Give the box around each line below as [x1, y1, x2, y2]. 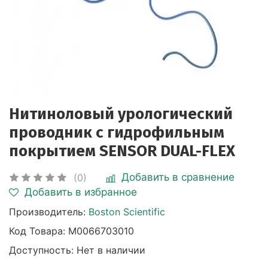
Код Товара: [9, 225, 68, 237]
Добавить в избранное [25, 186, 137, 198]
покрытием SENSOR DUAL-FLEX [9, 142, 235, 160]
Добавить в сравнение [121, 171, 234, 183]
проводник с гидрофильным [9, 123, 224, 142]
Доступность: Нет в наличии [9, 244, 145, 256]
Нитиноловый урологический [9, 105, 233, 123]
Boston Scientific [89, 206, 165, 218]
